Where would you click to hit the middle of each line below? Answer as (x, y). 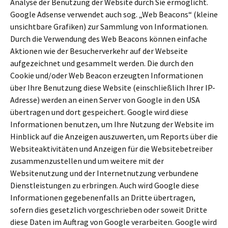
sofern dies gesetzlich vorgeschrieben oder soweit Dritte (109, 210)
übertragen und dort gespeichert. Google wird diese (99, 112)
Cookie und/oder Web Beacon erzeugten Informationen (107, 75)
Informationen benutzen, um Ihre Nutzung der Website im (112, 124)
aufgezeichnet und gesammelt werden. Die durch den (102, 63)
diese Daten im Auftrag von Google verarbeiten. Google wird (113, 222)
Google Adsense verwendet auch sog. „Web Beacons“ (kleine (114, 14)
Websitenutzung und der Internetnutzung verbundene (104, 173)
